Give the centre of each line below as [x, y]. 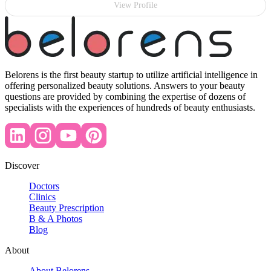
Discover [22, 165]
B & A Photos [56, 218]
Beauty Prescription [67, 207]
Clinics [42, 197]
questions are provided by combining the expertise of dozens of [125, 96]
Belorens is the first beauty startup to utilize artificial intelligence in [131, 74]
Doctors [44, 186]
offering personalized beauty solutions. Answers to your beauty [125, 85]
